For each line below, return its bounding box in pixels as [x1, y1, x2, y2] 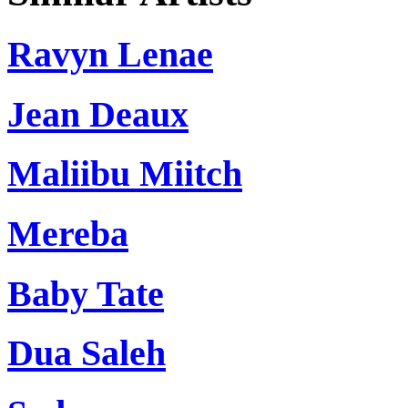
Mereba [7, 213, 128, 255]
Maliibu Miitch [7, 153, 242, 195]
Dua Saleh [7, 332, 166, 374]
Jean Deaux [7, 93, 189, 135]
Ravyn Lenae [7, 33, 213, 75]
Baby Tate [7, 272, 164, 314]
